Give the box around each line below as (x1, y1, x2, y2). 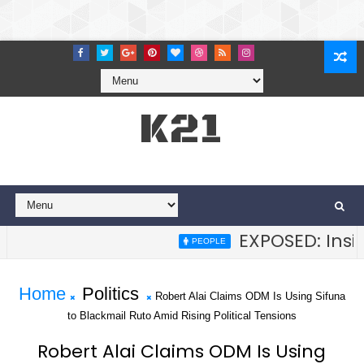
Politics (81, 284, 139, 304)
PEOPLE (167, 236, 202, 245)
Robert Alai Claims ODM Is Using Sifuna (154, 290, 345, 302)
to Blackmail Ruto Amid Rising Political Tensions (67, 310, 297, 322)
